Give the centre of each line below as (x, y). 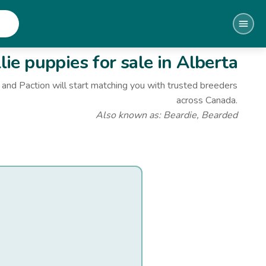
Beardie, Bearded (200, 115)
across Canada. (207, 100)
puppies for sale (86, 63)
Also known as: (129, 115)
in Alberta (195, 63)
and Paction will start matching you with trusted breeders (120, 85)
